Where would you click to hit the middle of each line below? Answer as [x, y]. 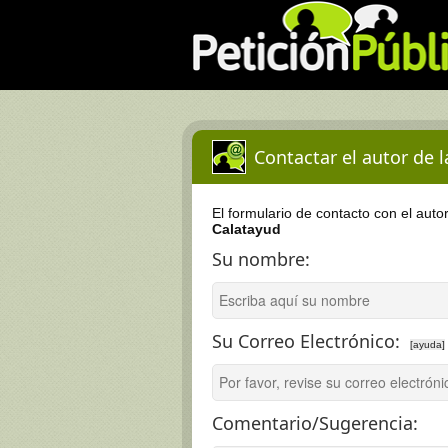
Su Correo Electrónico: [306, 341]
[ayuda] [427, 344]
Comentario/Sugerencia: [315, 423]
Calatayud [246, 229]
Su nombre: [261, 259]
